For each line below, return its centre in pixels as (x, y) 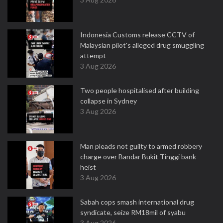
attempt (93, 56)
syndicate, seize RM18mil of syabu (133, 212)
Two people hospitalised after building (140, 90)
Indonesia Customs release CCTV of (137, 35)
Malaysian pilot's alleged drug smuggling (142, 45)
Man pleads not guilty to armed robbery (141, 146)
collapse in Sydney (109, 101)
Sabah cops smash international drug (137, 202)
